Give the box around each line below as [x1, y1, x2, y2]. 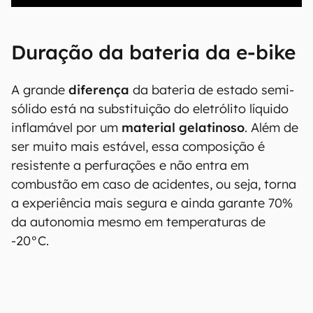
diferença [68, 82, 129, 98]
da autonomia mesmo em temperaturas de [11, 214, 265, 230]
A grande [11, 82, 68, 98]
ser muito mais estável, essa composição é [11, 138, 265, 154]
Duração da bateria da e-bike [11, 40, 296, 64]
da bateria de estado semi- [129, 82, 294, 98]
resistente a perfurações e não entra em [11, 157, 249, 173]
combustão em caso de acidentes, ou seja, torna [11, 176, 296, 192]
